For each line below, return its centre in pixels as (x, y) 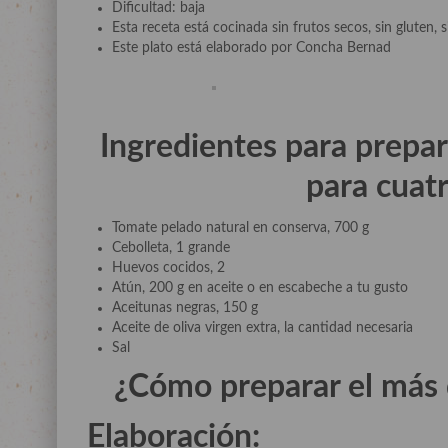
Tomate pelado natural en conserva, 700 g (240, 228)
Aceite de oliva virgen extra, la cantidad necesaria (262, 328)
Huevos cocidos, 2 (168, 268)
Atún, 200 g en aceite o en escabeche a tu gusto (260, 288)
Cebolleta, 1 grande (171, 248)
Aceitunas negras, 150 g (185, 308)
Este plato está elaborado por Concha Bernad (251, 48)
